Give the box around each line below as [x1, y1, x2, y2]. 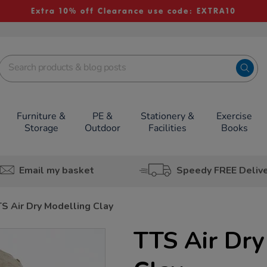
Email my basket [18, 163, 94, 177]
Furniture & [17, 110, 66, 123]
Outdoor [85, 122, 120, 135]
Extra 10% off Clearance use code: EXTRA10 [30, 6, 236, 16]
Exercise [216, 110, 253, 123]
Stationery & [140, 110, 194, 123]
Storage [24, 122, 58, 135]
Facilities [148, 122, 187, 135]
